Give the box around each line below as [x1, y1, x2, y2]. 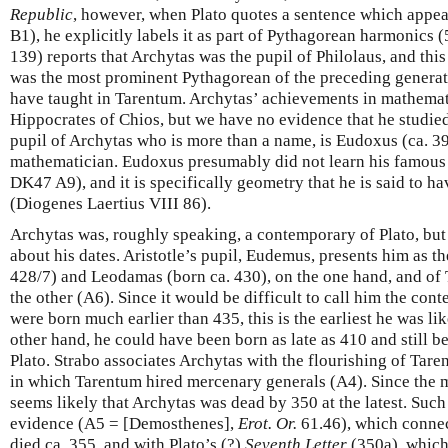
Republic [10, 5, 73, 24]
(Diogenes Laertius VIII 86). [10, 194, 211, 213]
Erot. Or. [238, 414, 297, 433]
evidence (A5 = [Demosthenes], [10, 414, 238, 433]
